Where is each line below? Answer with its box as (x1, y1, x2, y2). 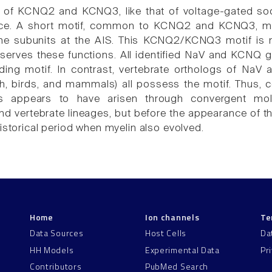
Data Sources (30, 226, 84, 240)
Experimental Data (145, 243, 220, 256)
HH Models (30, 243, 74, 256)
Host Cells (145, 226, 186, 240)
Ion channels (145, 210, 200, 223)
